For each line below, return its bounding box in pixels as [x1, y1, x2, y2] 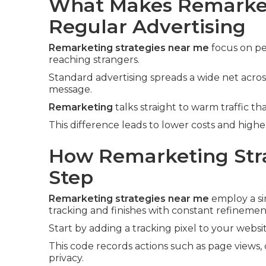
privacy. [49, 252, 84, 264]
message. [49, 84, 92, 95]
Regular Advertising [49, 15, 246, 38]
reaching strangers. [49, 54, 140, 65]
